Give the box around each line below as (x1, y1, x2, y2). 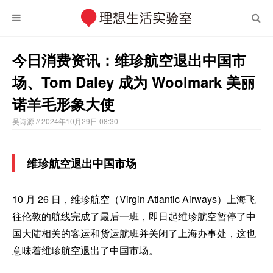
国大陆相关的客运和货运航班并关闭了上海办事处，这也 (12, 226, 256, 240)
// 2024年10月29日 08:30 (36, 116, 118, 126)
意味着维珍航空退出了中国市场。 (12, 243, 158, 257)
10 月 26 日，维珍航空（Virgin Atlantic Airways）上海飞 (12, 192, 256, 206)
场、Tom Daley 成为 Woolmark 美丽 (12, 71, 255, 92)
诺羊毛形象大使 (12, 93, 115, 114)
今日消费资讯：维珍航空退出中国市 (12, 49, 246, 70)
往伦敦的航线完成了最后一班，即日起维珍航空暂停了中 (12, 209, 256, 223)
